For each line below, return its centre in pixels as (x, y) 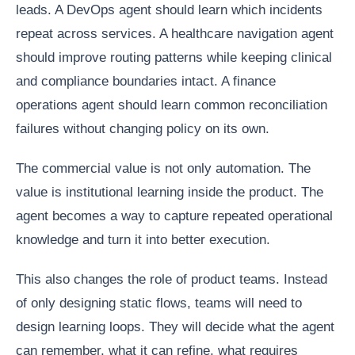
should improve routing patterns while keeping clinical (174, 58)
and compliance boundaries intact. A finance (146, 82)
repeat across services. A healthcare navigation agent (175, 34)
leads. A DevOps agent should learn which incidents (169, 10)
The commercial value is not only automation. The (163, 169)
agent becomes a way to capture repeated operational (174, 216)
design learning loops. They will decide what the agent (175, 327)
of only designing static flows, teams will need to (159, 303)
